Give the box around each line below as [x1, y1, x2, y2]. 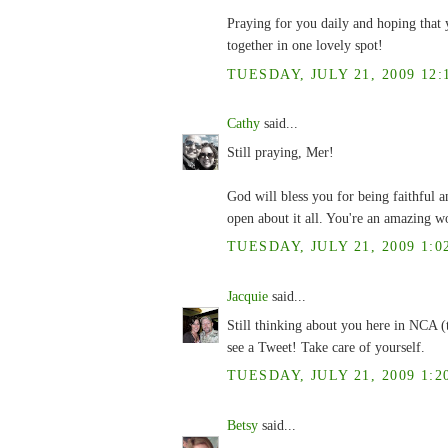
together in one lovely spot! [227, 37, 383, 54]
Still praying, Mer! [227, 144, 334, 161]
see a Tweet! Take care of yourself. [227, 339, 425, 356]
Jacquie [227, 288, 268, 305]
